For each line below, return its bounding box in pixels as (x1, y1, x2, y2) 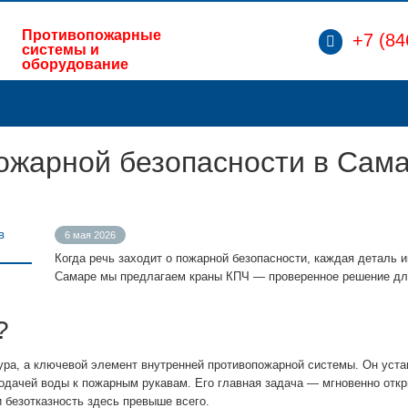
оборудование (22, 56, 128, 72)
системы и (22, 42, 99, 57)
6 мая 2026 (65, 229, 116, 241)
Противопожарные (22, 27, 161, 43)
